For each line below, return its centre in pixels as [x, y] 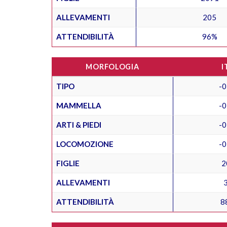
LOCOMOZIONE [85, 144]
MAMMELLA [79, 105]
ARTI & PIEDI [79, 124]
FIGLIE [68, 163]
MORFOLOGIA [112, 66]
